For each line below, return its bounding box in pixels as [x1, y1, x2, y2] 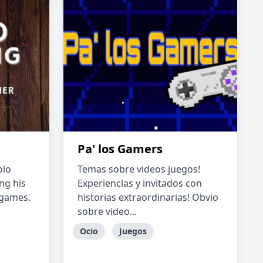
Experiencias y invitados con [77, 177, 202, 190]
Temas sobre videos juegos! [77, 163, 200, 176]
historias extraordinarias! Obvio [77, 191, 218, 204]
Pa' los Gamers [77, 141, 163, 157]
